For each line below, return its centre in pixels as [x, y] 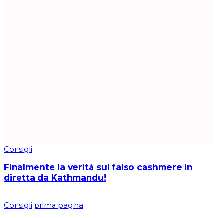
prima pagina [59, 205]
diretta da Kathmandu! [55, 178]
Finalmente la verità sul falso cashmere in [98, 167]
